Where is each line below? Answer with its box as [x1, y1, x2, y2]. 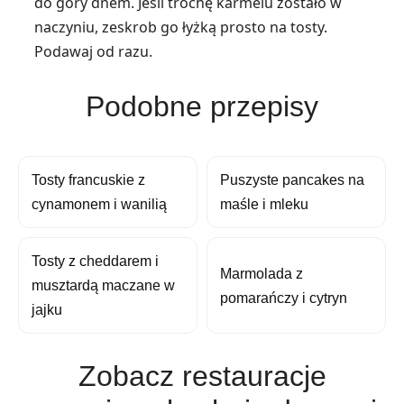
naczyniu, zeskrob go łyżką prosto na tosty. [34, 17, 327, 38]
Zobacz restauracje [78, 360, 326, 393]
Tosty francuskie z [32, 172, 145, 188]
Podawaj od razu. [34, 41, 152, 62]
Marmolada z [220, 265, 303, 281]
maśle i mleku [220, 197, 308, 213]
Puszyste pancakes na [220, 172, 364, 188]
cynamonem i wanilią [32, 197, 167, 213]
